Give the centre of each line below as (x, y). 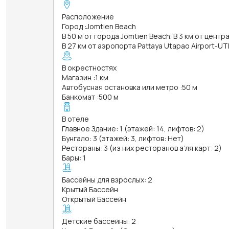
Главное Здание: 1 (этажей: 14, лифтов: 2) (133, 128)
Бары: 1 (74, 157)
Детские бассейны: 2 (99, 221)
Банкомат (78, 97)
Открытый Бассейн (94, 199)
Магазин (77, 77)
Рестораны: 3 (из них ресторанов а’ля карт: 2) (142, 148)
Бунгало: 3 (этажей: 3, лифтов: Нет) (123, 138)
